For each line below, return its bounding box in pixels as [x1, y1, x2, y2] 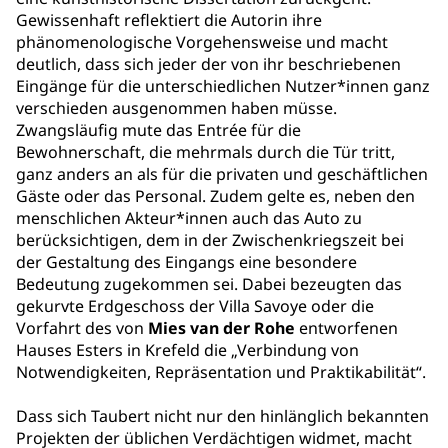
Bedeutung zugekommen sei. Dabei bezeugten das [16, 273, 402, 295]
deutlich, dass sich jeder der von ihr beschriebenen [16, 53, 401, 75]
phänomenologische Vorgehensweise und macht [16, 31, 388, 53]
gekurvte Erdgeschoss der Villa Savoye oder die [16, 295, 374, 317]
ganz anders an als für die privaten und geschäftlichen [16, 163, 428, 185]
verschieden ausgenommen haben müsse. [16, 97, 337, 119]
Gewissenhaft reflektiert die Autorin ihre [16, 9, 322, 31]
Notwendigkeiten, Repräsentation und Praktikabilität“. [16, 361, 426, 383]
